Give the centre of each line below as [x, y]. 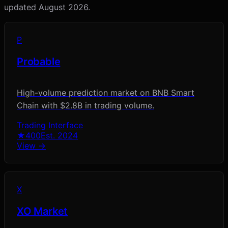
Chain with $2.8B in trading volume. [85, 106]
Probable [39, 62]
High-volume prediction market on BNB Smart [106, 93]
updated [21, 7]
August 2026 [63, 7]
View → [31, 146]
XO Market [42, 211]
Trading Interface [50, 125]
